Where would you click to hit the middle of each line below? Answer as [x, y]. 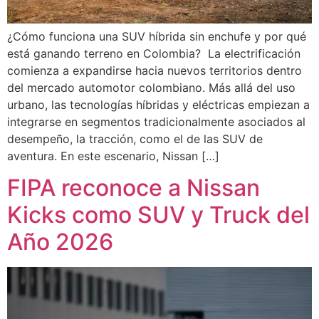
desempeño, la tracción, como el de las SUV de [135, 138]
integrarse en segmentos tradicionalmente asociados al [156, 121]
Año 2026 [60, 242]
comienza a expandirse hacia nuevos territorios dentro [155, 70]
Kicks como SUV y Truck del [158, 215]
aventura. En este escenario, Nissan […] [113, 156]
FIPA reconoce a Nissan [134, 188]
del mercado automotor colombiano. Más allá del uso [151, 87]
